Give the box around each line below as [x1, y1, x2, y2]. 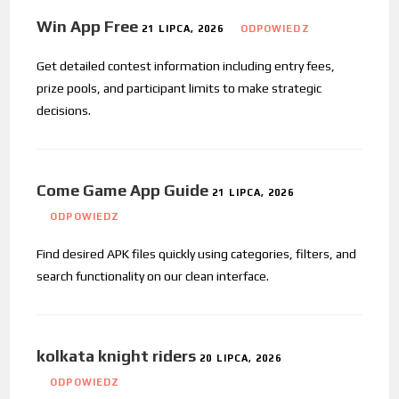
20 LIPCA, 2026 [199, 352, 281, 363]
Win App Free [37, 16, 139, 36]
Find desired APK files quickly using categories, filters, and [37, 246, 357, 261]
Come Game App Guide [37, 180, 209, 199]
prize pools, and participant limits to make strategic [37, 80, 322, 95]
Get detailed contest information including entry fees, [37, 58, 336, 73]
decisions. [37, 102, 92, 118]
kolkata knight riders [37, 346, 197, 365]
